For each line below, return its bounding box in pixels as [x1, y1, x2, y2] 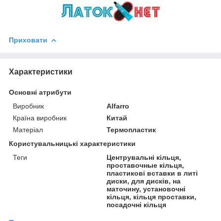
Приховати [9, 36, 47, 44]
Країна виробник [13, 113, 67, 122]
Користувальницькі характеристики [9, 139, 136, 147]
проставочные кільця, [107, 161, 184, 169]
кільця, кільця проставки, [107, 192, 197, 201]
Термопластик [107, 125, 156, 134]
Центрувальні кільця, [107, 153, 182, 161]
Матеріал [13, 125, 43, 134]
